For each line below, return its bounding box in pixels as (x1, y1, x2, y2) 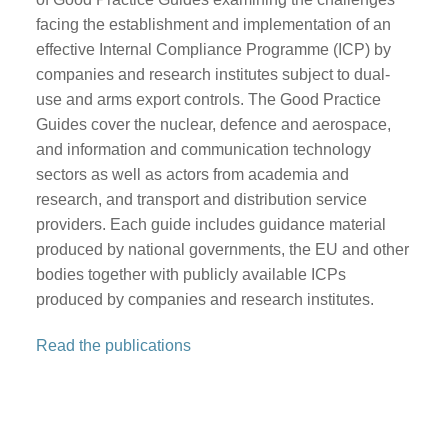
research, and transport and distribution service (35, 190, 367, 208)
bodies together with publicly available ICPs (35, 265, 346, 283)
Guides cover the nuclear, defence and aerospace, (35, 115, 391, 133)
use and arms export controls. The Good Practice (35, 90, 381, 108)
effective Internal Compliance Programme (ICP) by (35, 40, 391, 58)
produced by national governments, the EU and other (35, 240, 409, 258)
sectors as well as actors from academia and (35, 165, 349, 183)
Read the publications (35, 336, 191, 354)
